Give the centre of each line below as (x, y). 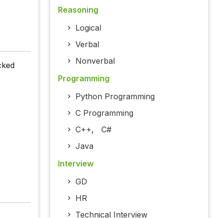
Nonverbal (95, 61)
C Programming (104, 113)
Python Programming (115, 97)
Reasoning (78, 10)
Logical (88, 28)
